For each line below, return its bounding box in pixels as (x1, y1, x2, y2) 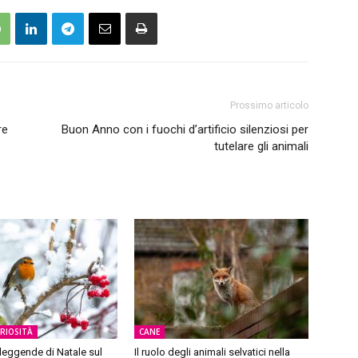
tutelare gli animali (214, 139, 308, 153)
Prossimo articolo (230, 100, 308, 111)
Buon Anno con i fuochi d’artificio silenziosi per (62, 122, 308, 137)
